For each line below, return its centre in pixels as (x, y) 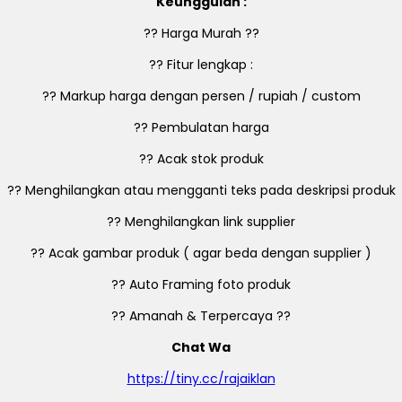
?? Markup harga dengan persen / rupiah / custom (201, 96)
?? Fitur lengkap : (201, 64)
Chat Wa (201, 347)
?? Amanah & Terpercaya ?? (201, 315)
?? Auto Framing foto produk (201, 284)
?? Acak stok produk (201, 158)
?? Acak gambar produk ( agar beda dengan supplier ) (201, 253)
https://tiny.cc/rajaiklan (201, 378)
